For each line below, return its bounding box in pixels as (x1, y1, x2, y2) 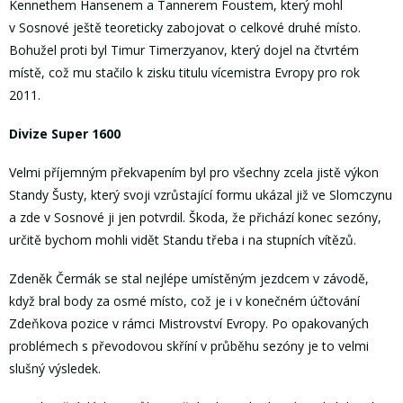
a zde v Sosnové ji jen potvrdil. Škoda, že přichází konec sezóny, (9, 208, 381, 226)
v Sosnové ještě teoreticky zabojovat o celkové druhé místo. (9, 19, 361, 37)
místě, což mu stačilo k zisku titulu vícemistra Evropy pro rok (9, 64, 360, 82)
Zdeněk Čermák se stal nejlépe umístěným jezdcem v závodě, (9, 269, 369, 287)
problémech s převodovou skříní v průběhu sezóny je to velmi (9, 336, 369, 354)
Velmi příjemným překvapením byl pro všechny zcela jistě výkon (9, 163, 379, 181)
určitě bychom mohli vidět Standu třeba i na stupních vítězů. (9, 230, 356, 248)
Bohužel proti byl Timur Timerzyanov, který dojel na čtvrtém (9, 41, 359, 59)
